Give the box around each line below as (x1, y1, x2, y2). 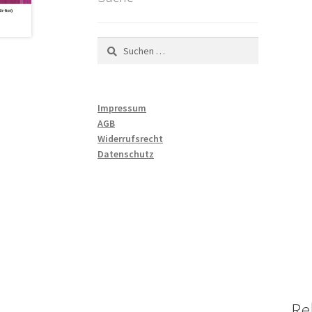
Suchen (97, 37, 128, 50)
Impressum (97, 102, 147, 115)
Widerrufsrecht (97, 132, 164, 146)
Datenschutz (97, 148, 155, 161)
